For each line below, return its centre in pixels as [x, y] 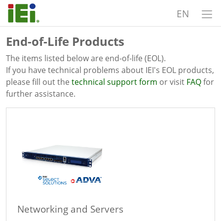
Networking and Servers [70, 209]
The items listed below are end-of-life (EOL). [86, 58]
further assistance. [41, 94]
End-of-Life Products [65, 41]
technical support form [114, 82]
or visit [172, 82]
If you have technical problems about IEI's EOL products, [110, 70]
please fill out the [39, 82]
